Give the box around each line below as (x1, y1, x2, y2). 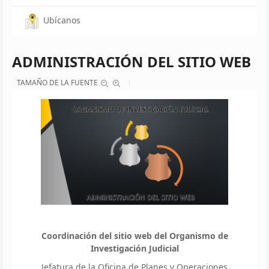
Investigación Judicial (90, 242, 179, 254)
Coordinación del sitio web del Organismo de (41, 229, 228, 241)
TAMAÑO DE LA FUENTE (17, 77, 98, 88)
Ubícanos (43, 14, 80, 26)
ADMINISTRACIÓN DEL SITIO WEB (12, 51, 251, 71)
